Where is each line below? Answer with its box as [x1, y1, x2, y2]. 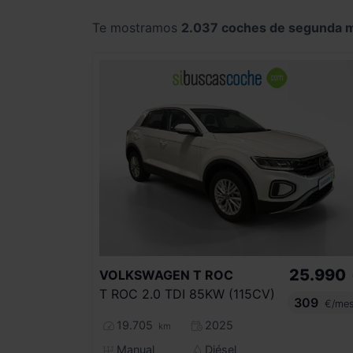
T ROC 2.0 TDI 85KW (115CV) [99, 286, 275, 303]
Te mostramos [92, 20, 181, 36]
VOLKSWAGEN [99, 267, 190, 284]
